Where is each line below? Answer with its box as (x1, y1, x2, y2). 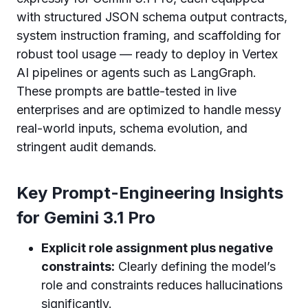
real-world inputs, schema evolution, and (16, 120, 247, 135)
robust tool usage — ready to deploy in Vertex (16, 46, 278, 61)
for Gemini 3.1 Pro (16, 207, 155, 228)
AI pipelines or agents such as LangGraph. (16, 65, 256, 80)
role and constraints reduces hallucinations (41, 277, 283, 292)
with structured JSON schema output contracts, (16, 9, 287, 24)
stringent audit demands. (16, 139, 157, 154)
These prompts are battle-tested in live (16, 83, 236, 98)
